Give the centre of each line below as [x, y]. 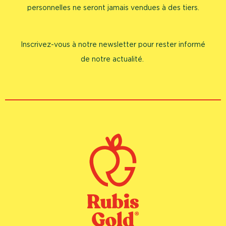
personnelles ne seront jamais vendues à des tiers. [113, 8]
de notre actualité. [113, 60]
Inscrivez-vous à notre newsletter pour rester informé [113, 45]
